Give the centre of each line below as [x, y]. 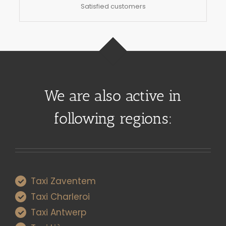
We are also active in [113, 96]
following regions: [113, 119]
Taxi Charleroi [61, 197]
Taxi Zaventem [64, 181]
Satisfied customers [113, 7]
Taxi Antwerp [59, 213]
